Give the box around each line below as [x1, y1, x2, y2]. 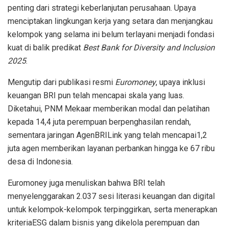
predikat [52, 42, 81, 52]
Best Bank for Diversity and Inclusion [83, 42, 215, 52]
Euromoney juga [8, 178, 66, 188]
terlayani [126, 29, 158, 39]
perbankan [116, 143, 152, 153]
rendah [165, 117, 189, 127]
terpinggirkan [104, 204, 150, 214]
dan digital [176, 191, 215, 201]
